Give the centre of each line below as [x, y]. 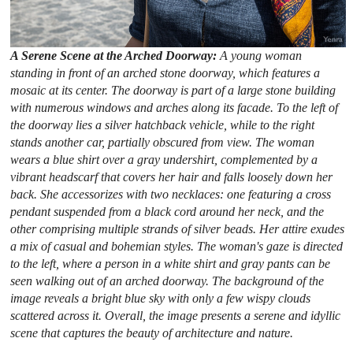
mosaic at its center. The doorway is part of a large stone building [173, 90]
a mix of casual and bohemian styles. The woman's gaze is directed [177, 246]
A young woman [261, 55]
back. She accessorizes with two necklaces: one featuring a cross [171, 194]
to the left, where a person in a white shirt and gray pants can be [171, 263]
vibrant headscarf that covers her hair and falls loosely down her [172, 176]
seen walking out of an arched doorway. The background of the [167, 281]
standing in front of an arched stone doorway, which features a [165, 72]
